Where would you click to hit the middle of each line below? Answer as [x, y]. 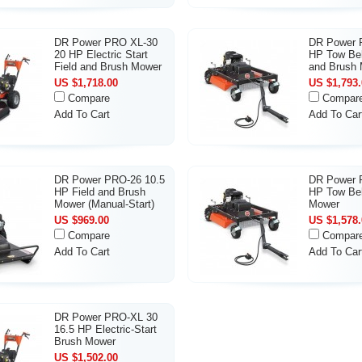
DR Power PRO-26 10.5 [109, 180]
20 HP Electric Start [101, 55]
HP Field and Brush [100, 192]
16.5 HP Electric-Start [105, 329]
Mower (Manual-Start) [104, 204]
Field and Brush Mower [108, 67]
